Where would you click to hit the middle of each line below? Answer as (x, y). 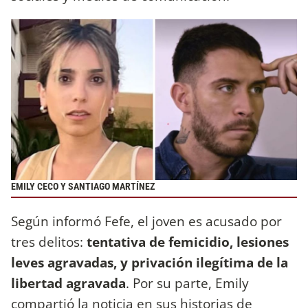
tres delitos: (49, 242)
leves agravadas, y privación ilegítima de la (150, 262)
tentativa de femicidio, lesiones (188, 242)
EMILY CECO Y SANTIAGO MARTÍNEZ (83, 186)
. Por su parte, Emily (187, 283)
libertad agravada (68, 283)
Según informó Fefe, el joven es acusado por (146, 221)
